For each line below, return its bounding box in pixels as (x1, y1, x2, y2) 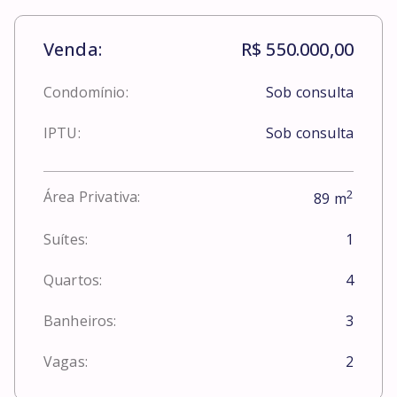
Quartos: (43, 270, 103, 291)
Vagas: (43, 352, 88, 372)
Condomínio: (43, 82, 128, 102)
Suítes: (43, 230, 89, 250)
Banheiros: (43, 311, 117, 331)
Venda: (43, 36, 102, 61)
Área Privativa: (43, 187, 141, 207)
